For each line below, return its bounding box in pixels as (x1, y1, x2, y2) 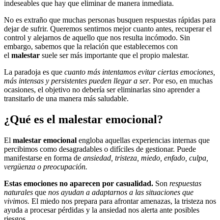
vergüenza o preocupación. (4, 162, 87, 171)
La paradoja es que (4, 67, 64, 76)
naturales (4, 188, 33, 196)
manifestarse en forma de (4, 153, 83, 162)
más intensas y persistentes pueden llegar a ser (4, 76, 149, 85)
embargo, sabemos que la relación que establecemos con (4, 42, 178, 51)
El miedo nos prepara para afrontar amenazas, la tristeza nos (29, 196, 216, 205)
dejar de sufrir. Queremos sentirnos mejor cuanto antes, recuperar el (4, 24, 212, 33)
